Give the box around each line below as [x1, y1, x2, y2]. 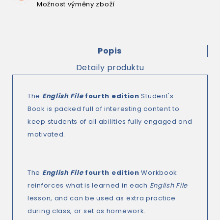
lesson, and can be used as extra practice [27, 193, 176, 203]
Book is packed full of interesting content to [27, 104, 180, 113]
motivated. [27, 130, 65, 139]
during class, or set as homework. [27, 206, 146, 216]
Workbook [139, 168, 178, 177]
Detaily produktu [76, 62, 144, 73]
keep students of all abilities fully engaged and [27, 117, 192, 126]
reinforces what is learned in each [27, 181, 150, 190]
